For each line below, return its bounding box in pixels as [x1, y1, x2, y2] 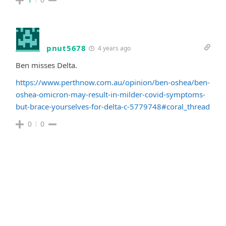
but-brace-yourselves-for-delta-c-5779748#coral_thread [16, 101, 210, 111]
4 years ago [96, 43, 131, 52]
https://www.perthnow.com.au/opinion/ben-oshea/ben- [16, 77, 210, 87]
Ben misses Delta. [16, 60, 77, 70]
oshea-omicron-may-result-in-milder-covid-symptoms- [16, 89, 205, 99]
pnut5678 [46, 42, 86, 53]
